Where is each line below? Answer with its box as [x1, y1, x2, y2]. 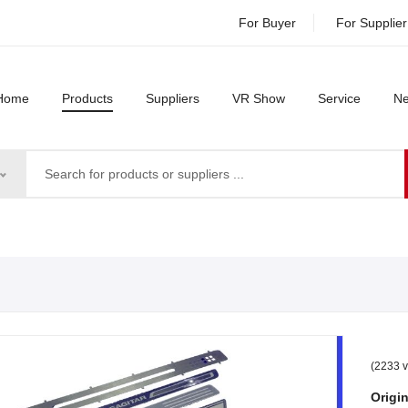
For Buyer [239, 15, 296, 30]
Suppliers [146, 90, 199, 106]
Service [318, 90, 361, 106]
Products [62, 90, 113, 106]
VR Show [232, 90, 285, 106]
